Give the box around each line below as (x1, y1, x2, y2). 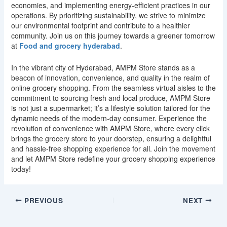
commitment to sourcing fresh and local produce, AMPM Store (11, 92, 210, 103)
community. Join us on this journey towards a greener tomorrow (11, 30, 215, 41)
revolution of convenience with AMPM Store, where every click (11, 123, 210, 133)
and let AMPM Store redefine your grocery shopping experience (11, 153, 215, 164)
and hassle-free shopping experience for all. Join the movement (11, 143, 215, 154)
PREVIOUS (22, 195, 63, 205)
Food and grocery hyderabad (19, 41, 120, 51)
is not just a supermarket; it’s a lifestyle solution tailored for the (11, 102, 210, 113)
